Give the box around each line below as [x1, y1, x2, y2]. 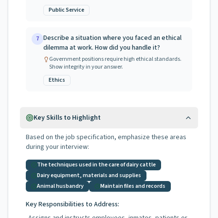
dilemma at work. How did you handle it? [43, 43, 160, 53]
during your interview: [26, 142, 89, 152]
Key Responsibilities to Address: [26, 200, 119, 209]
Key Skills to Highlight [34, 113, 101, 123]
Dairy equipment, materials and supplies [37, 171, 141, 180]
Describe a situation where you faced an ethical [43, 33, 182, 43]
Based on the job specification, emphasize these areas [26, 132, 186, 142]
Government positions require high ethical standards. [49, 55, 182, 63]
